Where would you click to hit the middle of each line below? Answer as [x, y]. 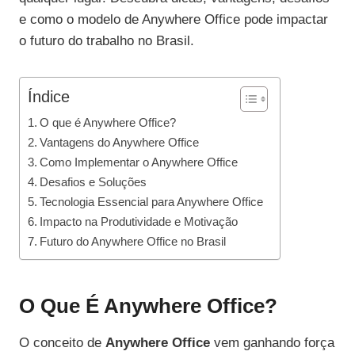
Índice [49, 97]
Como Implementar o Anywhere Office [139, 162]
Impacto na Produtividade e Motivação [139, 222]
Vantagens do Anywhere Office [120, 143]
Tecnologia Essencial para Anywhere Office [152, 202]
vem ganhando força [272, 343]
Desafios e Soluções [94, 182]
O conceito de [62, 343]
